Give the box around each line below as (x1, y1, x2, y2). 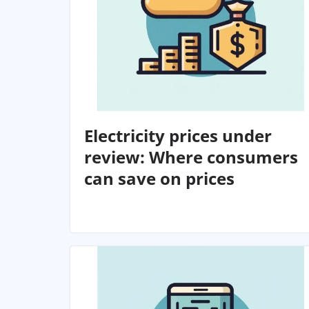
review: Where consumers (84, 145, 298, 168)
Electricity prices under (84, 123, 272, 147)
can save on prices (84, 166, 235, 190)
